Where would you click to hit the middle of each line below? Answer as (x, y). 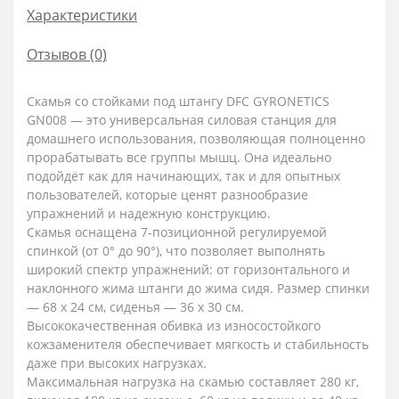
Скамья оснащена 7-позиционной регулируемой (177, 232)
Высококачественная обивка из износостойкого (174, 326)
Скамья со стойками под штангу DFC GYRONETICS (178, 101)
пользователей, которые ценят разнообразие (167, 195)
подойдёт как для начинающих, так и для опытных (183, 176)
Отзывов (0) (67, 54)
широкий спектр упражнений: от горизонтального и (188, 269)
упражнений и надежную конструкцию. (149, 213)
